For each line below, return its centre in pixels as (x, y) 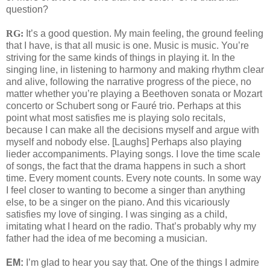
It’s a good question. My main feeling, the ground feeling (145, 34)
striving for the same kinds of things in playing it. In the (121, 58)
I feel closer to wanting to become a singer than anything (126, 190)
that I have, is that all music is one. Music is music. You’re (127, 46)
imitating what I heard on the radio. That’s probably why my (131, 227)
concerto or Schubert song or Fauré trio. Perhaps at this (124, 106)
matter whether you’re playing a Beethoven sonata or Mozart (134, 94)
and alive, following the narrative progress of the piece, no (129, 82)
